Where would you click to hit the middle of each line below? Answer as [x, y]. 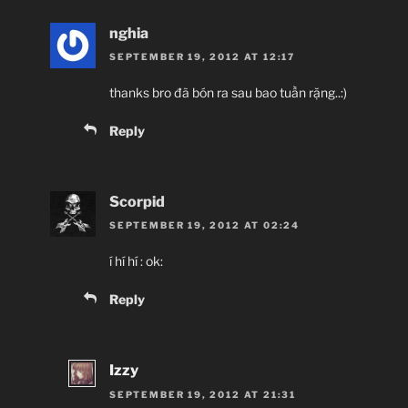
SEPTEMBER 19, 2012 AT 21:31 [203, 394]
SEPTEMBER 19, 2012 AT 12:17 [203, 57]
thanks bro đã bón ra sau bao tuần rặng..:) [228, 93]
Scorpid [137, 202]
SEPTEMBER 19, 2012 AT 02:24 [205, 225]
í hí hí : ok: [136, 261]
